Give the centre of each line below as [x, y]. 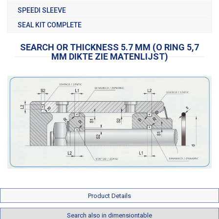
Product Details [109, 196]
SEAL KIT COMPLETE [50, 25]
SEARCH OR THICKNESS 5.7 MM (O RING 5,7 [109, 47]
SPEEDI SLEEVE [42, 10]
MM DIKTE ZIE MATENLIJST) [109, 56]
